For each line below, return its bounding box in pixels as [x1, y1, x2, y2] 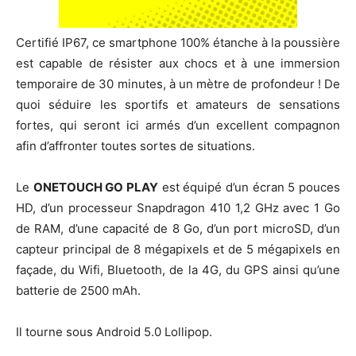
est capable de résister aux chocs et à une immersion [16, 55, 340, 71]
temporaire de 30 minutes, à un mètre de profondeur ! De [16, 75, 340, 91]
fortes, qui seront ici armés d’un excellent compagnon [16, 117, 340, 133]
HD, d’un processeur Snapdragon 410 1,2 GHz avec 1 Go [16, 199, 340, 215]
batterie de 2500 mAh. [16, 282, 141, 298]
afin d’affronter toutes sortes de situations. [16, 137, 255, 153]
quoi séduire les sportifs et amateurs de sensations [16, 96, 340, 112]
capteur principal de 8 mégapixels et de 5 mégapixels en [16, 241, 340, 257]
